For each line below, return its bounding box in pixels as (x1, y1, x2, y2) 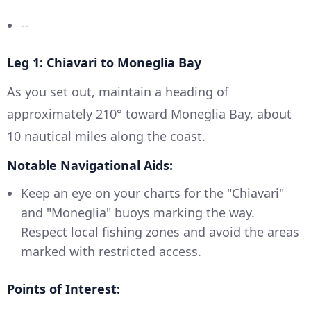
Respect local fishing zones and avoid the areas (21, 223, 299, 240)
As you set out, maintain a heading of (7, 83, 228, 100)
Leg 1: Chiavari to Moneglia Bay (7, 53, 201, 71)
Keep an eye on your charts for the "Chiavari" (21, 184, 284, 201)
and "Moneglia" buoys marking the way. (21, 203, 255, 221)
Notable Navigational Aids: (7, 156, 173, 174)
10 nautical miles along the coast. (7, 127, 205, 144)
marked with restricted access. (21, 242, 201, 260)
